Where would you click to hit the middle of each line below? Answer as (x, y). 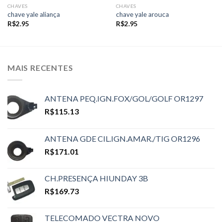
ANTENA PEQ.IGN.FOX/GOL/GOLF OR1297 (124, 98)
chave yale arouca (142, 15)
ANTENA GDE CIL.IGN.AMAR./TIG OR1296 (122, 139)
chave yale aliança (33, 15)
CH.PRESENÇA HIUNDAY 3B (96, 178)
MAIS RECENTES (40, 68)
